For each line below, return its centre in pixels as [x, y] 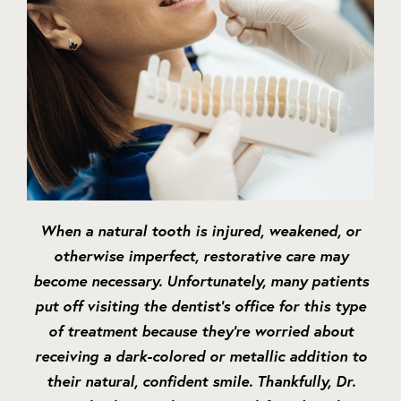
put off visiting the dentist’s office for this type [200, 306]
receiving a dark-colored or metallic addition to [200, 356]
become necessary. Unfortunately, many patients [200, 281]
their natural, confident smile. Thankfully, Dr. [200, 381]
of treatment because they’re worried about [200, 331]
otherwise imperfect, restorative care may [200, 256]
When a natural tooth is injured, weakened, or [200, 231]
